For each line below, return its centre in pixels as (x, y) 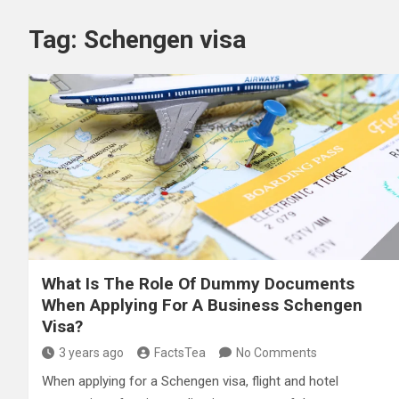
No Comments (277, 352)
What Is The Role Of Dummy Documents (198, 283)
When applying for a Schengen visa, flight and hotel (190, 381)
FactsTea (180, 352)
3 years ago (91, 352)
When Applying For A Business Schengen (202, 305)
